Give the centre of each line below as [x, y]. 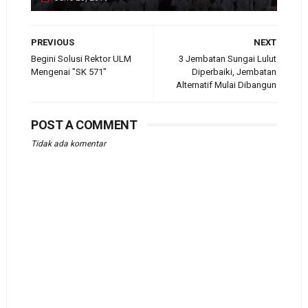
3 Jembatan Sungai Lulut [228, 59]
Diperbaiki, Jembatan [234, 72]
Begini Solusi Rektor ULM [81, 59]
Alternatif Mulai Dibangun [227, 85]
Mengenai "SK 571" [68, 72]
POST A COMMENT [84, 125]
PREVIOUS [52, 43]
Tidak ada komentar [68, 144]
